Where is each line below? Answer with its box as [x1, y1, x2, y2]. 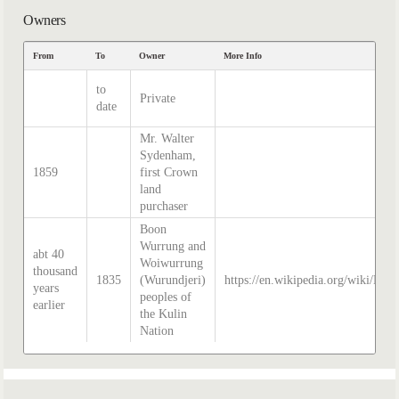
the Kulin [140, 307, 188, 322]
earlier [33, 298, 66, 313]
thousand [33, 265, 78, 279]
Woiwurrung [140, 256, 204, 271]
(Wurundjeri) [140, 273, 207, 288]
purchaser [140, 199, 189, 214]
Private [140, 92, 176, 106]
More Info [224, 51, 263, 61]
